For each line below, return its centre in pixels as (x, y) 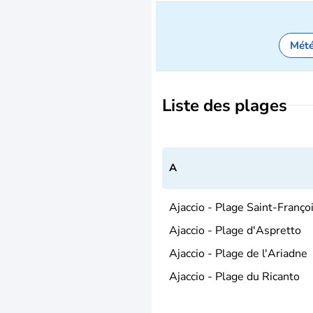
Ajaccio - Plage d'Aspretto (235, 230)
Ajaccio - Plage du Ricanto (234, 276)
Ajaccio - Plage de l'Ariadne (238, 253)
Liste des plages (225, 105)
